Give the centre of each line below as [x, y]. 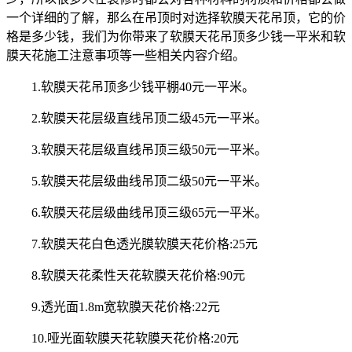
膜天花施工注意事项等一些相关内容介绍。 [126, 55]
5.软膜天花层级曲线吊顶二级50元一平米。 [149, 181]
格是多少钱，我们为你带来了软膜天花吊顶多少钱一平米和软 [176, 36]
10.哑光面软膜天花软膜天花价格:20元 [135, 338]
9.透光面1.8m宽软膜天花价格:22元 [126, 306]
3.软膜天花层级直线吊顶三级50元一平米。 [149, 149]
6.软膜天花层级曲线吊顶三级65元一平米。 [149, 212]
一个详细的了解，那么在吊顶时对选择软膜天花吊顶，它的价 [176, 17]
